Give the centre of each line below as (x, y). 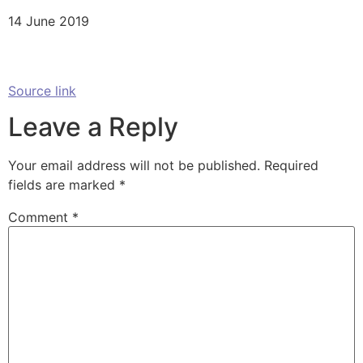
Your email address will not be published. (134, 166)
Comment (40, 218)
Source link (42, 90)
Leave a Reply (93, 127)
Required (291, 166)
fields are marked (64, 185)
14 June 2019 (49, 21)
